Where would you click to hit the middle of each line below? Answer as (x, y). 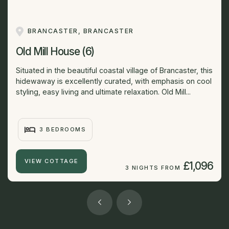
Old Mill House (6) (55, 52)
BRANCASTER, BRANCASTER (81, 31)
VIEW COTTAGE (51, 161)
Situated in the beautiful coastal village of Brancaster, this (114, 71)
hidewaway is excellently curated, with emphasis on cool (114, 81)
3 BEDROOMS (63, 130)
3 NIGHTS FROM (153, 167)
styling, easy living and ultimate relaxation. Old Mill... (103, 92)
